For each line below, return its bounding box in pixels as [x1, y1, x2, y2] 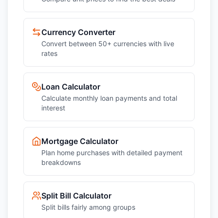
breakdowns [41, 158, 81, 166]
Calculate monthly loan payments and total [41, 94, 177, 102]
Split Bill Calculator [41, 191, 111, 200]
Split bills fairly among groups [41, 203, 135, 211]
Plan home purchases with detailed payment [41, 148, 182, 157]
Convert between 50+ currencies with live [41, 39, 174, 48]
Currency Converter [41, 27, 115, 37]
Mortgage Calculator [41, 136, 118, 146]
